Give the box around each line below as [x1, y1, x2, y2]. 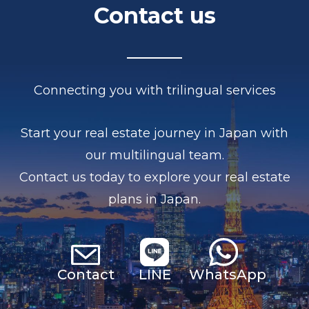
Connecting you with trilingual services [33, 82, 276, 98]
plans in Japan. [108, 191, 201, 207]
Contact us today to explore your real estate [19, 169, 290, 185]
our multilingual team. [85, 147, 224, 163]
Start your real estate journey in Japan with [21, 125, 288, 141]
